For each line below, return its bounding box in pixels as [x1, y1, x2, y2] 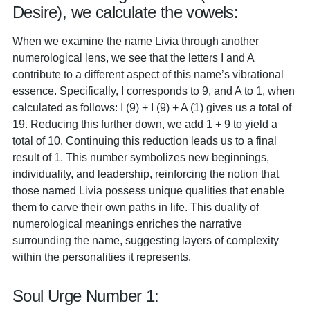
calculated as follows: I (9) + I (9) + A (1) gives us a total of [12, 101, 291, 113]
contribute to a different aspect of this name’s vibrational [12, 68, 284, 80]
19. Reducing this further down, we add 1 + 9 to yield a [12, 118, 277, 130]
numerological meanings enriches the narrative [12, 217, 242, 230]
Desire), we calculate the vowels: [12, 3, 239, 21]
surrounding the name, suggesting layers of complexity [12, 234, 279, 246]
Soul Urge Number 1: [12, 286, 159, 305]
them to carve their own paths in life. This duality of [12, 201, 259, 213]
